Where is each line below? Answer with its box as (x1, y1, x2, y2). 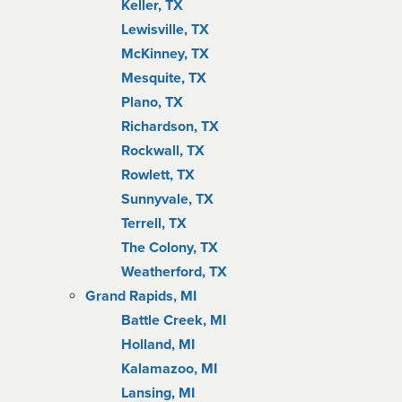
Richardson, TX (121, 118, 219, 135)
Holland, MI (121, 336, 195, 354)
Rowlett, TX (121, 166, 195, 184)
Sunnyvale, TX (121, 190, 214, 208)
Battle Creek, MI (121, 311, 226, 329)
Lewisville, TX (121, 21, 209, 39)
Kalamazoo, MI (121, 360, 217, 378)
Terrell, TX (121, 214, 187, 232)
